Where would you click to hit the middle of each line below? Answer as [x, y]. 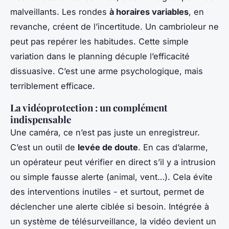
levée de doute [108, 147]
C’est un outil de [44, 147]
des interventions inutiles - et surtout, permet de [107, 191]
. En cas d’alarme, [173, 147]
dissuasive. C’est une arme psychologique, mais [107, 71]
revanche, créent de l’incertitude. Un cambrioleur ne [114, 26]
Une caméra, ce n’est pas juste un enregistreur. [105, 132]
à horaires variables [149, 12]
